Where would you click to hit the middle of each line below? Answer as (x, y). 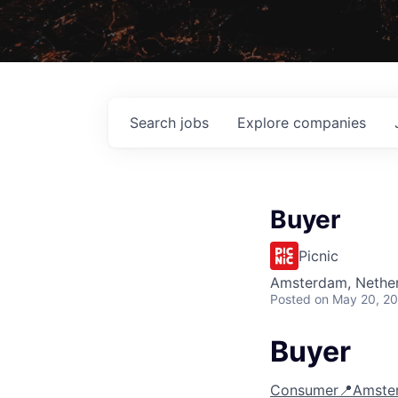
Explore (265, 122)
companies (330, 122)
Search (155, 122)
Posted (291, 298)
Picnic (318, 255)
